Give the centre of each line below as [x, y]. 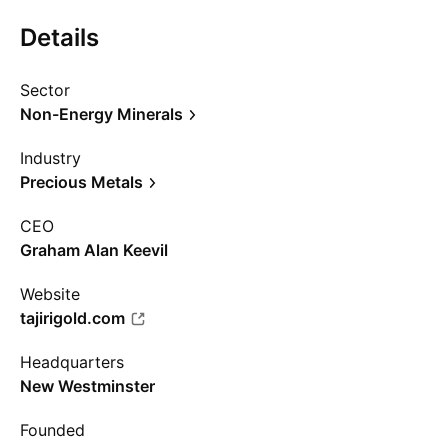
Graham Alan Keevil [94, 250]
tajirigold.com [72, 318]
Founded [52, 430]
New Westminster [87, 386]
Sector [45, 90]
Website [50, 294]
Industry [50, 158]
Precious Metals [81, 182]
